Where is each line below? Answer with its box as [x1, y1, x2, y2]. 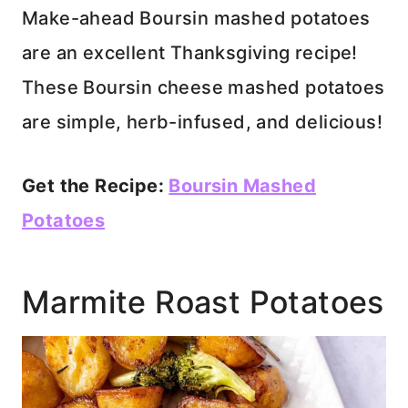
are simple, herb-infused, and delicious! [22, 110, 382, 133]
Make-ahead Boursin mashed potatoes [22, 6, 371, 29]
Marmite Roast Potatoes [22, 282, 384, 321]
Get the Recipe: [22, 174, 169, 197]
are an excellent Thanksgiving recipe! [22, 41, 358, 64]
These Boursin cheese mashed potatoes [22, 76, 385, 98]
